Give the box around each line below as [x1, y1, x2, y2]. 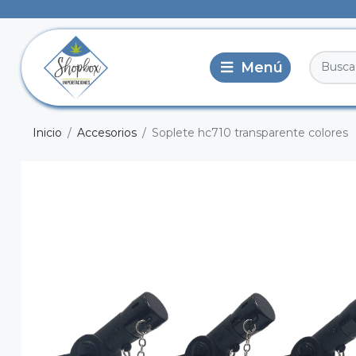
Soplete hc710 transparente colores [152, 126, 348, 141]
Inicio [33, 126, 62, 141]
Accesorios [77, 126, 137, 141]
